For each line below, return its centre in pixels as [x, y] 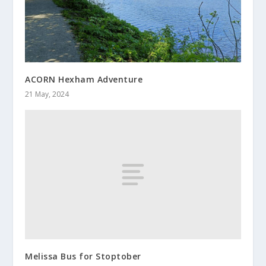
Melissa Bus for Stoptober [83, 256]
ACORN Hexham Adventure [84, 79]
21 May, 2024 [47, 94]
